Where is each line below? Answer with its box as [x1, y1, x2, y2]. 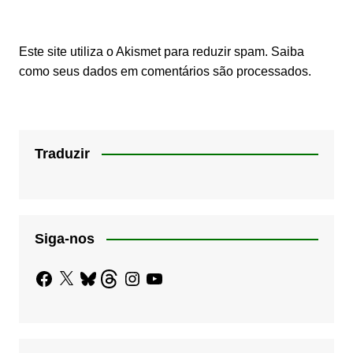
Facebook [33, 268, 90, 282]
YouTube [143, 268, 195, 282]
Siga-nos [34, 230, 95, 247]
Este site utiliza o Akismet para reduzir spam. [18, 44, 271, 58]
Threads [99, 268, 147, 282]
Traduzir [34, 145, 90, 162]
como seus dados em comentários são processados [18, 64, 308, 78]
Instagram [121, 268, 177, 282]
